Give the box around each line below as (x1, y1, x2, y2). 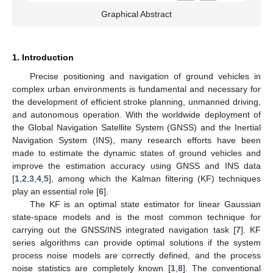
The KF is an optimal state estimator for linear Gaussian (29, 199, 261, 209)
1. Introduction (12, 52, 74, 62)
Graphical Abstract (101, 9, 172, 19)
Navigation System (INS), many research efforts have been (12, 135, 261, 145)
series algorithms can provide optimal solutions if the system (12, 237, 261, 247)
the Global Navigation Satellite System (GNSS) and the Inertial (12, 122, 261, 132)
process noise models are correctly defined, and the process (12, 250, 261, 260)
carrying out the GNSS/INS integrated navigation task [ (12, 224, 236, 235)
